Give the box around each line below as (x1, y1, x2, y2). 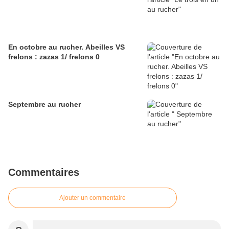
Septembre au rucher (8, 100, 81, 109)
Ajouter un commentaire (59, 194, 126, 202)
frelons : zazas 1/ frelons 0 (8, 53, 100, 61)
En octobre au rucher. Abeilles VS (8, 43, 125, 52)
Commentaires (8, 167, 79, 178)
